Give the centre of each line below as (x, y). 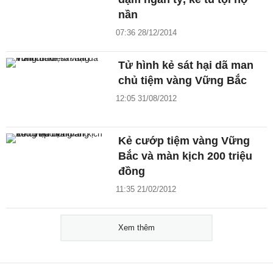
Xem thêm (136, 227)
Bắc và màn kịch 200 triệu (186, 156)
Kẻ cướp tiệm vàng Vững (184, 140)
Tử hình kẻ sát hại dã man (186, 66)
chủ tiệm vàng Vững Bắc (183, 81)
